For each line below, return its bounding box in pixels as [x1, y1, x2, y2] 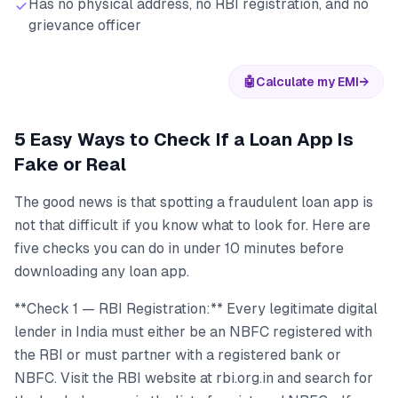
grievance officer [28, 17, 141, 34]
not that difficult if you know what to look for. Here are [14, 217, 370, 234]
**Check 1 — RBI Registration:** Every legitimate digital [14, 300, 378, 317]
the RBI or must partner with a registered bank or [14, 346, 341, 363]
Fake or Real [14, 155, 126, 174]
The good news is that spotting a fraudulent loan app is [14, 194, 373, 211]
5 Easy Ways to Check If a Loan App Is [14, 130, 354, 149]
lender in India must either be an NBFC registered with [14, 323, 372, 340]
